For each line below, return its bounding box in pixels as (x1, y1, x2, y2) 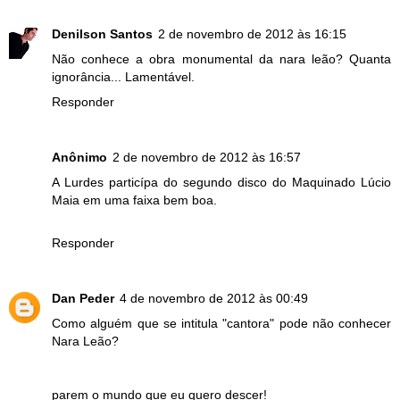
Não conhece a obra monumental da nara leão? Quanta (52, 51, 391, 66)
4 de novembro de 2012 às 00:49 (120, 290, 308, 305)
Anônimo (52, 149, 107, 164)
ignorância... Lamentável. (52, 69, 195, 84)
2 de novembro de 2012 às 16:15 (158, 26, 346, 41)
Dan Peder (52, 290, 114, 305)
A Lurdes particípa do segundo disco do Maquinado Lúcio (52, 174, 391, 189)
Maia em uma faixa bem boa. (52, 192, 217, 207)
